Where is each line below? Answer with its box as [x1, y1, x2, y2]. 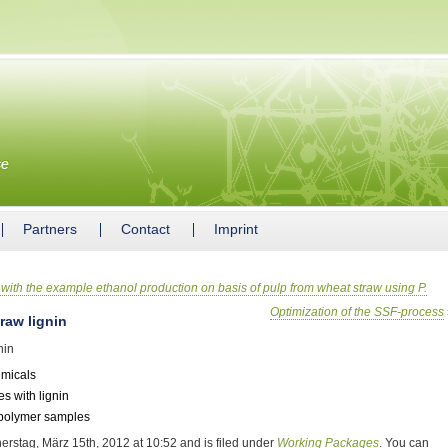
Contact [121, 221, 170, 237]
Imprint [214, 221, 258, 237]
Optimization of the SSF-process [270, 305, 444, 319]
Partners [23, 221, 77, 237]
